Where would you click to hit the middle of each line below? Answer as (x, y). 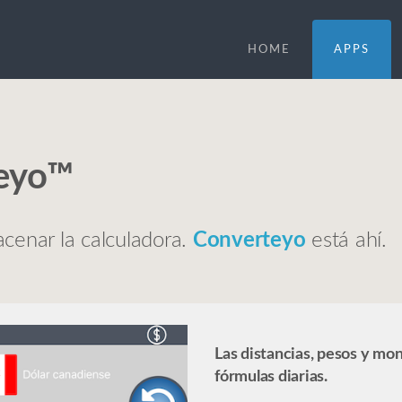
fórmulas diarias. (271, 377)
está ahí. (346, 240)
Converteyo (249, 240)
